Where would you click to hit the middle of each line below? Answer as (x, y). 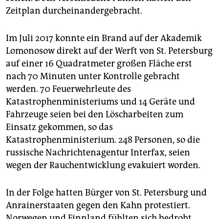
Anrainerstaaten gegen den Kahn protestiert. (98, 206)
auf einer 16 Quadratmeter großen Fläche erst (99, 64)
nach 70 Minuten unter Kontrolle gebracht (93, 77)
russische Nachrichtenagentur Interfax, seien (98, 153)
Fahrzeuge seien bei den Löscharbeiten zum (95, 115)
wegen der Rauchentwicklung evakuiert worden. (103, 165)
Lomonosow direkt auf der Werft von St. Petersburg (109, 51)
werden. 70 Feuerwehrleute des (68, 89)
